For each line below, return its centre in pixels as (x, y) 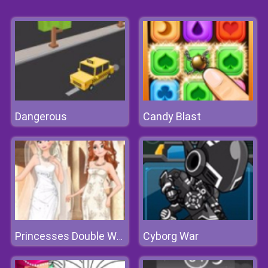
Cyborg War (171, 236)
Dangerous (41, 116)
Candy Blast (172, 116)
